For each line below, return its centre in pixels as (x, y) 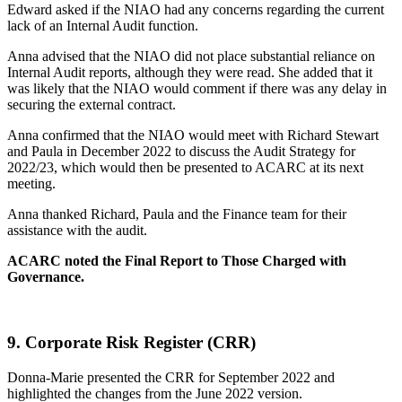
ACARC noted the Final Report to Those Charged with (177, 261)
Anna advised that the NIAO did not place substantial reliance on (191, 57)
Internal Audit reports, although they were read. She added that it (190, 73)
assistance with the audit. (77, 231)
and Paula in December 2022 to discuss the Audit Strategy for (181, 152)
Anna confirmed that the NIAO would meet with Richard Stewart (193, 135)
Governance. (46, 277)
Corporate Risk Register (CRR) (140, 342)
